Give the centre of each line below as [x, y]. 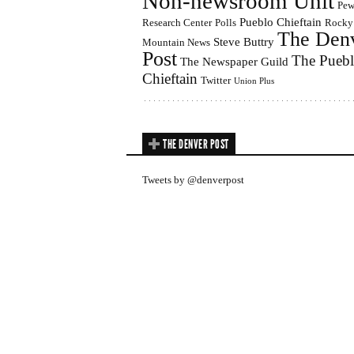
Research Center [177, 22]
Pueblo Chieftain [281, 21]
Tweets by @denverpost [193, 179]
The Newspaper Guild [234, 61]
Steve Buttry [244, 41]
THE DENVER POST [196, 144]
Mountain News [176, 42]
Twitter [216, 80]
